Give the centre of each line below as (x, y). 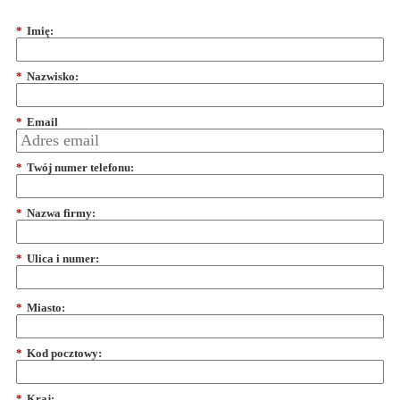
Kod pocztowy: (64, 353)
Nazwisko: (53, 77)
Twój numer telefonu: (80, 168)
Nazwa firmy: (61, 213)
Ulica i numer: (63, 258)
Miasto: (46, 307)
